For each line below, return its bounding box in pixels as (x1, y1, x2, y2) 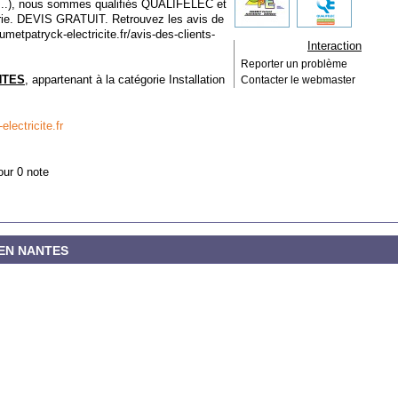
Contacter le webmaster (241, 75, 355, 85)
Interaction (307, 39, 362, 52)
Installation (169, 73, 225, 86)
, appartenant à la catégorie (25, 73, 169, 86)
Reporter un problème (241, 59, 347, 69)
